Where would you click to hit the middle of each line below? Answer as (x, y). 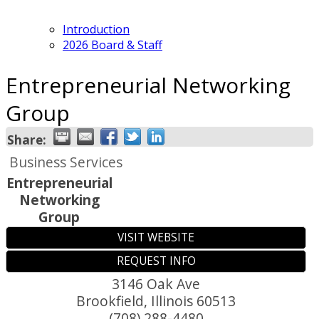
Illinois (172, 300)
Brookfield (110, 300)
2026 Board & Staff (113, 45)
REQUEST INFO (156, 261)
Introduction (96, 29)
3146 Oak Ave (156, 283)
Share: (27, 140)
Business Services (66, 162)
